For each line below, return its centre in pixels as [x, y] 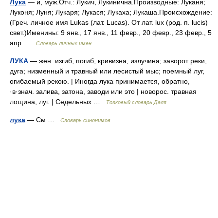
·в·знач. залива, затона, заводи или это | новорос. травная [103, 91]
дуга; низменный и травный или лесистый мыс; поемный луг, [107, 71]
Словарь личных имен [64, 43]
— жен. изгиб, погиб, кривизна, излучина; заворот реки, [118, 61]
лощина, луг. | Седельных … [58, 102]
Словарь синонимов [85, 120]
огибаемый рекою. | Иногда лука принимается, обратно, [100, 81]
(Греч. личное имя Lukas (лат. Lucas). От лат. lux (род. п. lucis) [109, 22]
